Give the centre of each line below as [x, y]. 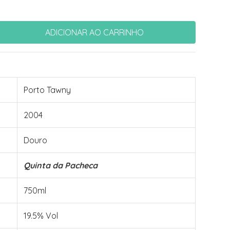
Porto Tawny [47, 90]
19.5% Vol [41, 216]
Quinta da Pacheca [61, 165]
